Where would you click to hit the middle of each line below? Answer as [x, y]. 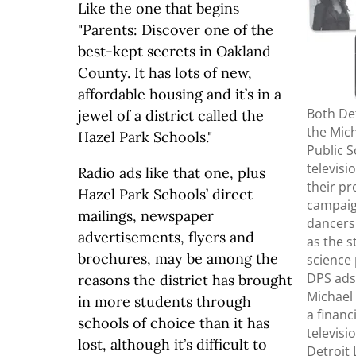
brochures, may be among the [178, 259]
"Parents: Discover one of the [176, 30]
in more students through [164, 302]
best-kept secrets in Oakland [174, 51]
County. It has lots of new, [165, 73]
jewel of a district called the [171, 116]
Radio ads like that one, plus [172, 173]
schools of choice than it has [174, 323]
